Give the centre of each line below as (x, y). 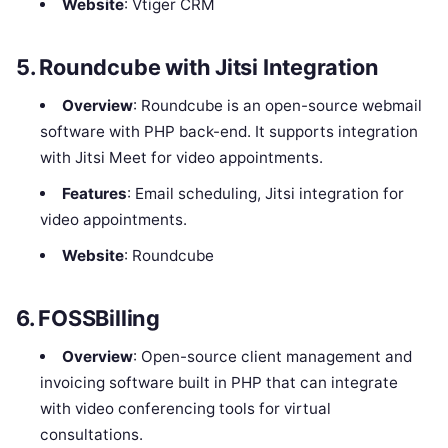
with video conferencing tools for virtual (186, 408)
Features (94, 194)
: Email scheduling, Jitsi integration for (265, 194)
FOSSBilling (99, 317)
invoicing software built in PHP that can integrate (219, 382)
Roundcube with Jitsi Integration (209, 67)
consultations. (92, 434)
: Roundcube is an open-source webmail (277, 106)
